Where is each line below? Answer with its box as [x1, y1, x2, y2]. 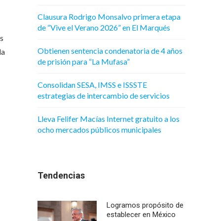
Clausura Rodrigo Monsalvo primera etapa [37, 12, 181, 21]
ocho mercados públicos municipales [37, 125, 161, 134]
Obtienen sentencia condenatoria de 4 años [37, 46, 183, 55]
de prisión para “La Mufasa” [37, 57, 130, 66]
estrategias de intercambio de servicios [37, 91, 170, 100]
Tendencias [37, 170, 85, 181]
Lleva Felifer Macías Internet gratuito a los [37, 114, 180, 123]
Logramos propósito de [107, 201, 184, 210]
